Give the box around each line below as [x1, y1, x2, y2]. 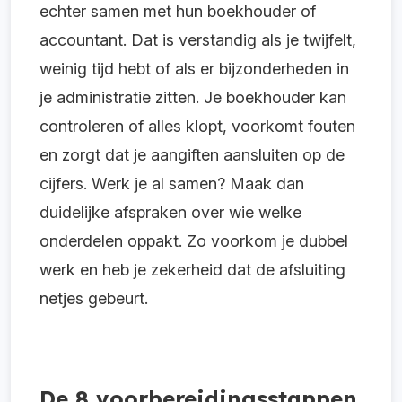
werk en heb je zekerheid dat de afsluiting [39, 259, 345, 279]
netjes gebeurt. [39, 288, 148, 308]
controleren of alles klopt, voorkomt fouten [39, 116, 355, 135]
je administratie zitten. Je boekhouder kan [39, 87, 346, 107]
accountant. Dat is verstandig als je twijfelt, [39, 30, 356, 49]
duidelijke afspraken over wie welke [39, 202, 301, 222]
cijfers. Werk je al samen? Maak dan [39, 173, 304, 193]
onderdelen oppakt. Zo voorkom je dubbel [39, 231, 348, 250]
